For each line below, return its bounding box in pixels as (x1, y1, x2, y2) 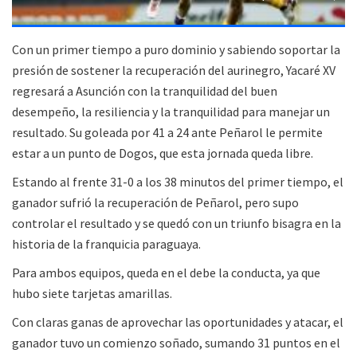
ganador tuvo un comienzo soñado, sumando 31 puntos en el (12, 335, 340, 351)
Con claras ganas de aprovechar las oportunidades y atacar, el (12, 314, 343, 331)
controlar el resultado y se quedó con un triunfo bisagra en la (12, 215, 341, 232)
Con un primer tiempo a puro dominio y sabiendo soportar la (12, 41, 340, 58)
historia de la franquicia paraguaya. (12, 236, 201, 253)
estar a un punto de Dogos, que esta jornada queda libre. (12, 145, 313, 162)
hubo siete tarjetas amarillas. (12, 285, 172, 302)
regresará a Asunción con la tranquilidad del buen (12, 83, 277, 100)
